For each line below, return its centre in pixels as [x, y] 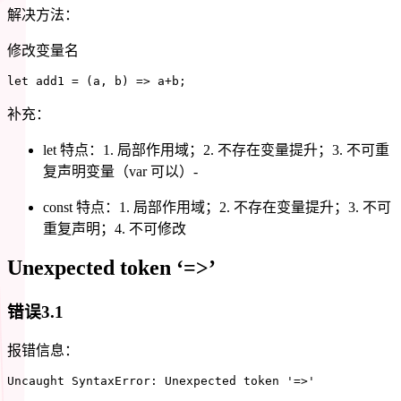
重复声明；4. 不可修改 [115, 228]
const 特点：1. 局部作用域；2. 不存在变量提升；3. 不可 [217, 207]
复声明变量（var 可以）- [120, 171]
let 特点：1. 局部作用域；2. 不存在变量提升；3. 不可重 [216, 149]
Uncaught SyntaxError [79, 381]
